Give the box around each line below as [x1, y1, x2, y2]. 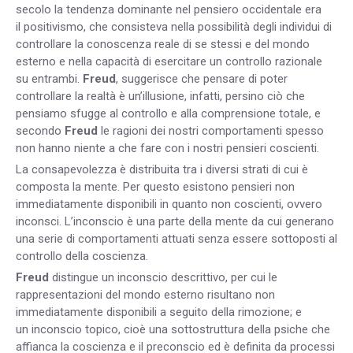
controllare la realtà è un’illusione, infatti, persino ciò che [16, 89, 305, 104]
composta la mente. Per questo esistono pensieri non [16, 180, 295, 195]
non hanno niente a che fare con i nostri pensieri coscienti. [16, 141, 319, 156]
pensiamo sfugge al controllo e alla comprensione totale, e [16, 106, 321, 121]
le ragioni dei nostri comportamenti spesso [98, 124, 324, 139]
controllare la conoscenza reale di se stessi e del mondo [16, 37, 310, 52]
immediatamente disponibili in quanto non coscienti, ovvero [16, 197, 322, 212]
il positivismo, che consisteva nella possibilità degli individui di [16, 20, 332, 35]
